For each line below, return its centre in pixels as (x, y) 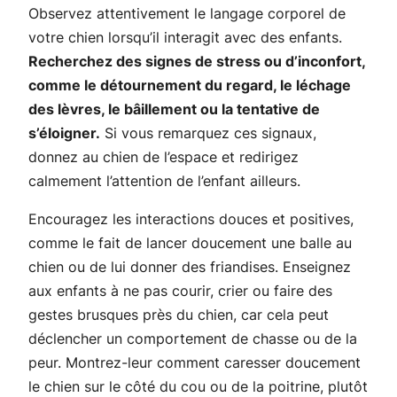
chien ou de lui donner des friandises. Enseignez (190, 266)
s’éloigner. (64, 132)
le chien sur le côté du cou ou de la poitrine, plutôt (198, 386)
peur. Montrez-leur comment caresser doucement (195, 362)
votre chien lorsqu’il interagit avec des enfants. (185, 37)
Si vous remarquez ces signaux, (208, 132)
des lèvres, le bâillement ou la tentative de (174, 109)
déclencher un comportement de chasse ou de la (193, 338)
